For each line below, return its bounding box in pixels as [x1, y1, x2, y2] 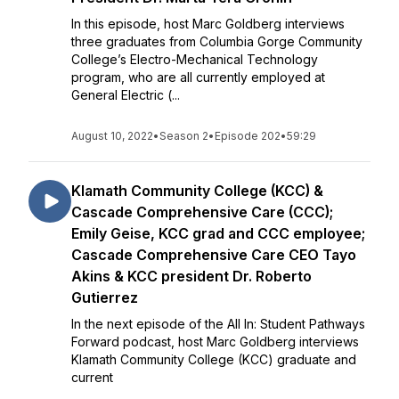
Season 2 [159, 129, 208, 142]
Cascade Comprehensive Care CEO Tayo [71, 246, 356, 264]
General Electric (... [71, 87, 180, 102]
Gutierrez [71, 289, 138, 306]
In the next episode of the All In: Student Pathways [71, 316, 365, 331]
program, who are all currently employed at [71, 69, 325, 85]
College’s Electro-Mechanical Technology [71, 52, 318, 67]
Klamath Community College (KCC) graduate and [71, 352, 356, 367]
